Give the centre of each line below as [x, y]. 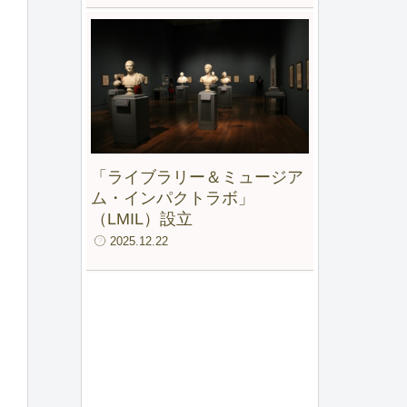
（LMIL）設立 [142, 218]
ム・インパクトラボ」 [173, 198]
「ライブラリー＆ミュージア [197, 177]
